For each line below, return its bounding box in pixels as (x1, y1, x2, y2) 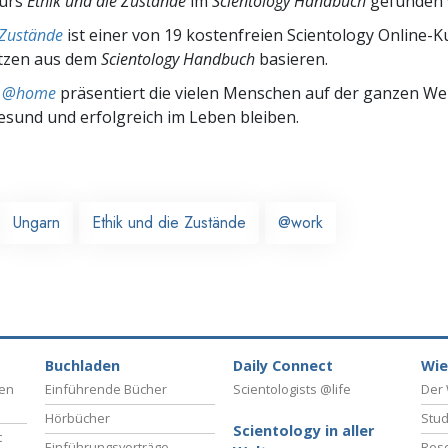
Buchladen (45, 356, 120, 376)
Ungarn (13, 210, 60, 234)
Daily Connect (233, 356, 333, 376)
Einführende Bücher (45, 380, 167, 399)
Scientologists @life (233, 380, 351, 399)
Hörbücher (45, 409, 110, 428)
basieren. (255, 47, 328, 70)
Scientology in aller (233, 421, 374, 441)
